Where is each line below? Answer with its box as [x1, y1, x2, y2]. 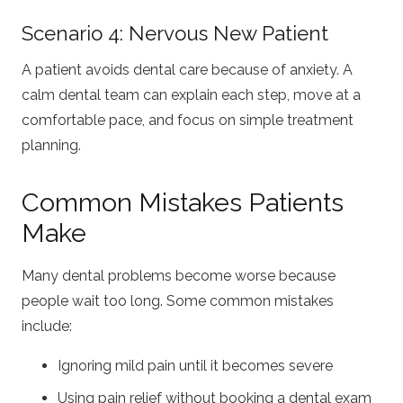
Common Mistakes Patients [22, 186, 344, 218]
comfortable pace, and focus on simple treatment [22, 111, 354, 129]
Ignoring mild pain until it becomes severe [58, 356, 333, 374]
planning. [22, 136, 81, 154]
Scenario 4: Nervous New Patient [22, 22, 328, 46]
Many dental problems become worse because [22, 266, 336, 284]
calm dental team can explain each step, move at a [22, 85, 361, 103]
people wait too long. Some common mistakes [22, 291, 334, 309]
